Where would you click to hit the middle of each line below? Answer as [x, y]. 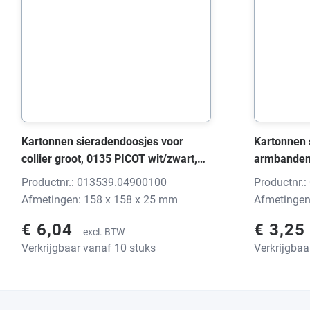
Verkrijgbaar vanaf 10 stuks [89, 248]
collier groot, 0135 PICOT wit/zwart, [109, 158]
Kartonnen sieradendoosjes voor [102, 141]
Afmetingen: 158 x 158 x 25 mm [100, 200]
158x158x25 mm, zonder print [96, 176]
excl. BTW [104, 232]
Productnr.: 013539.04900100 [94, 183]
